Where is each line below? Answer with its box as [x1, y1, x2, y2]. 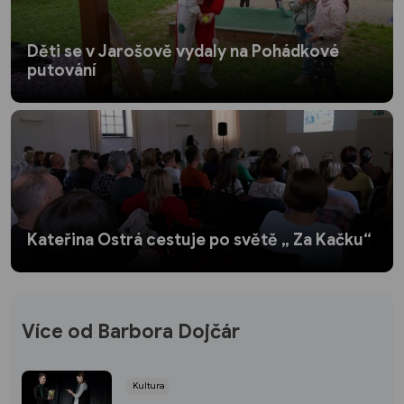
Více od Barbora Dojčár [22, 319, 240, 344]
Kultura [132, 380, 164, 392]
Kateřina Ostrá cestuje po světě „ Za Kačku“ [27, 229, 372, 250]
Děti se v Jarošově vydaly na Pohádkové [27, 41, 339, 61]
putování [27, 60, 96, 80]
